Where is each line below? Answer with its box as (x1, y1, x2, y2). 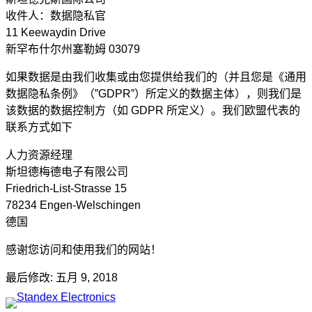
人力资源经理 (6, 149, 72, 162)
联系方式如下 (6, 121, 72, 134)
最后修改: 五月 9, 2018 (6, 272, 118, 284)
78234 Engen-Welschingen (6, 199, 141, 212)
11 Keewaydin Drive (6, 26, 106, 39)
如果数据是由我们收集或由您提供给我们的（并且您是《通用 (6, 71, 306, 84)
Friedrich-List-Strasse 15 (6, 182, 127, 195)
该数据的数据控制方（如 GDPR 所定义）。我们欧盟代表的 (6, 104, 300, 117)
